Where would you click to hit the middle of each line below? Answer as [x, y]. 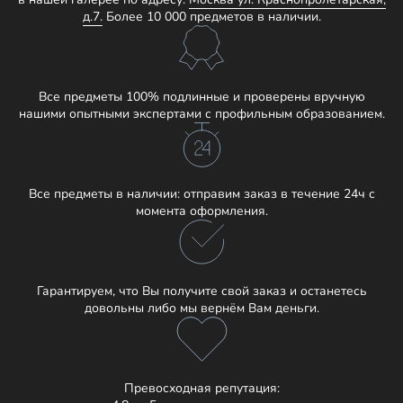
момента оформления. [201, 211]
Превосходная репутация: [201, 388]
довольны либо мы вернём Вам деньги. [201, 308]
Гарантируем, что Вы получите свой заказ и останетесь [201, 291]
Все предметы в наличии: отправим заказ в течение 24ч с [201, 194]
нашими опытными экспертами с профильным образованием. [201, 114]
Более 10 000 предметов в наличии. [211, 17]
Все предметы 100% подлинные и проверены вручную [201, 97]
